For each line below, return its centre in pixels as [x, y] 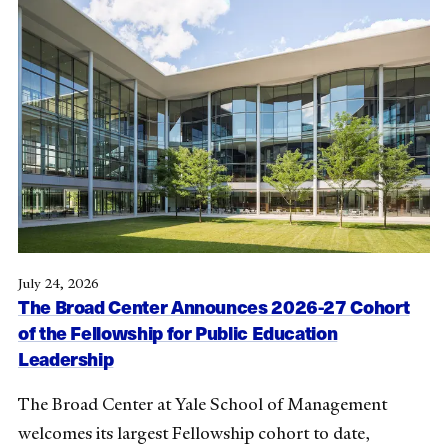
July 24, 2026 [58, 283]
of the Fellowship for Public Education [178, 332]
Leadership [66, 358]
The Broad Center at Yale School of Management [202, 403]
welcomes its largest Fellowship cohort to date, [194, 432]
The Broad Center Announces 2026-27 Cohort [214, 306]
